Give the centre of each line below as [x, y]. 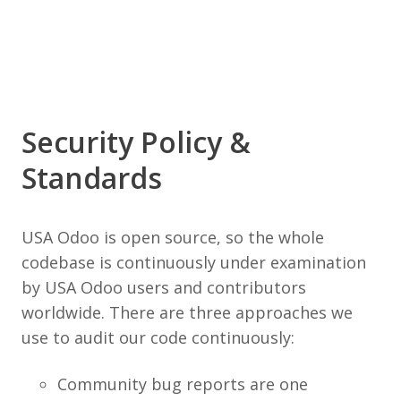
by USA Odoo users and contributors [164, 287]
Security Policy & [136, 142]
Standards [92, 178]
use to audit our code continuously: [158, 337]
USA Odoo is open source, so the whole [173, 237]
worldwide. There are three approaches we [187, 312]
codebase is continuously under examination [194, 262]
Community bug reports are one [183, 384]
